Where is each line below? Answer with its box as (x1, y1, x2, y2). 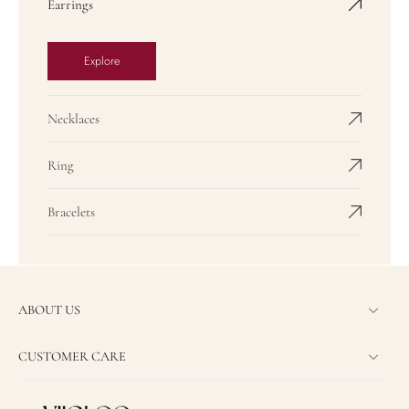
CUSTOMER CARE (18, 348, 126, 364)
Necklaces (47, 110, 100, 128)
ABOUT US (18, 301, 80, 318)
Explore (84, 53, 120, 70)
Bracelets (47, 204, 95, 221)
